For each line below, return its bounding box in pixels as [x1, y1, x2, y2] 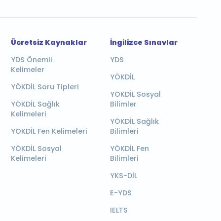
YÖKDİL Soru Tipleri [10, 82, 79, 92]
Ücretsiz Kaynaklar [10, 37, 87, 47]
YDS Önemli [10, 55, 52, 65]
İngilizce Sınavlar [110, 37, 178, 47]
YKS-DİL [110, 171, 137, 181]
